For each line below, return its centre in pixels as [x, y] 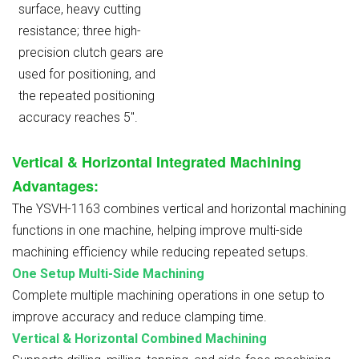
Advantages [53, 186]
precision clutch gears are [91, 52]
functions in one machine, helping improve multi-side [157, 230]
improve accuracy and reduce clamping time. [139, 317]
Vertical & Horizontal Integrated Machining [157, 161]
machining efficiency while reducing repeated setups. [160, 252]
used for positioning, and [87, 74]
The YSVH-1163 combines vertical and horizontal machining [179, 208]
